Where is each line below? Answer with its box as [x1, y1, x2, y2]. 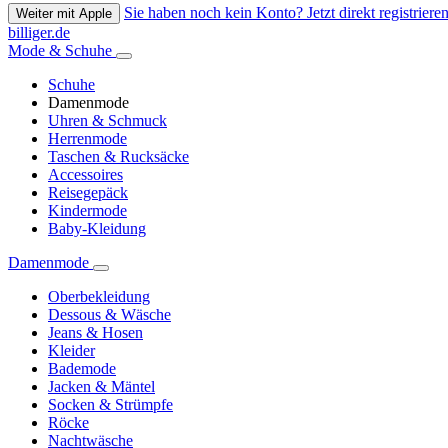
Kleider [48, 342, 95, 360]
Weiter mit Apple [16, 6, 112, 22]
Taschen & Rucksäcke [48, 148, 189, 166]
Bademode [48, 360, 116, 378]
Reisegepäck [48, 184, 128, 202]
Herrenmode [48, 130, 127, 148]
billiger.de [8, 24, 70, 42]
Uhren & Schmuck [48, 112, 167, 130]
